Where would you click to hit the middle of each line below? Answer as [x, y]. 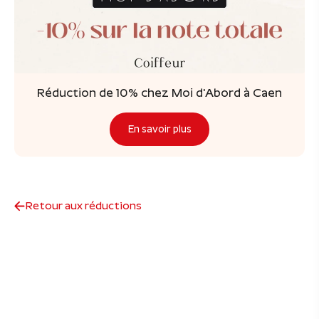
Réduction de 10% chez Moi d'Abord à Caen [159, 93]
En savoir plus [159, 129]
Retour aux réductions [84, 206]
